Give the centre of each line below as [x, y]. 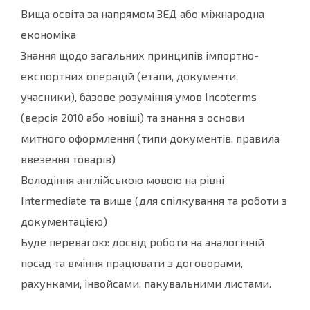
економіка [48, 35]
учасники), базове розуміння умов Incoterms [139, 97]
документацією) [64, 221]
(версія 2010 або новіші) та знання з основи [133, 118]
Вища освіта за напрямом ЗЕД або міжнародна [143, 14]
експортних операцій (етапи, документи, [129, 76]
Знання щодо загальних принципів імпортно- [140, 55]
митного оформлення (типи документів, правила [150, 138]
